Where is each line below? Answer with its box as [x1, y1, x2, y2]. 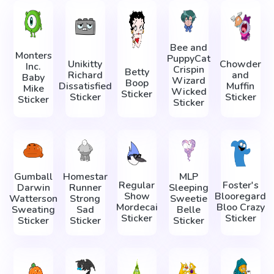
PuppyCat [167, 51, 211, 65]
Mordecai [116, 200, 158, 214]
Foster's [222, 178, 259, 192]
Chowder [220, 57, 262, 71]
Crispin [173, 62, 205, 76]
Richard [67, 68, 103, 82]
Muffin [226, 79, 255, 93]
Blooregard [215, 189, 267, 203]
